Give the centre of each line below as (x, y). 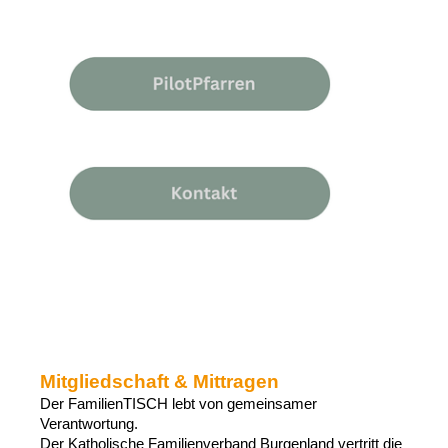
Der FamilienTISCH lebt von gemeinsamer (178, 404)
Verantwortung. (89, 424)
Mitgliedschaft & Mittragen (159, 382)
